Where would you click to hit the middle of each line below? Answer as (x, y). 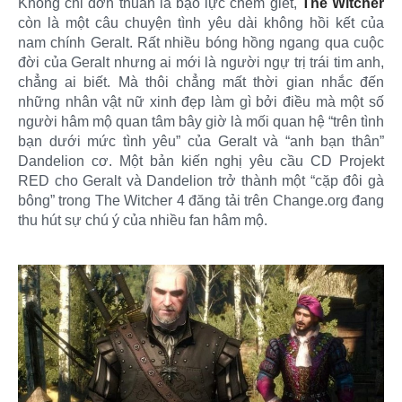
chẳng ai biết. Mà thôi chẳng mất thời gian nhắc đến (201, 82)
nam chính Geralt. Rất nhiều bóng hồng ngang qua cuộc (201, 42)
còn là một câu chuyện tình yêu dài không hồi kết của (201, 22)
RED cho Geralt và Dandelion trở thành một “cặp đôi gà (201, 180)
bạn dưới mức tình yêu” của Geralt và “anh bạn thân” (201, 141)
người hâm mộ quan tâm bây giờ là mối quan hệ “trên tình (201, 121)
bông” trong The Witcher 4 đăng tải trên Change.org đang (201, 200)
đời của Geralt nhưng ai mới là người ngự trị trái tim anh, (201, 62)
